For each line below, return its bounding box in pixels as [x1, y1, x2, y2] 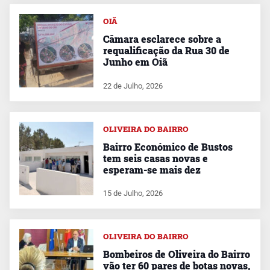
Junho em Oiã [102, 55, 168, 68]
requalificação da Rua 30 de [102, 43, 230, 57]
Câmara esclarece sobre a [102, 32, 221, 45]
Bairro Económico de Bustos [102, 140, 233, 153]
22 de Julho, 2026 [102, 81, 163, 90]
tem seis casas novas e [102, 151, 208, 165]
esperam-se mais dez [102, 163, 201, 176]
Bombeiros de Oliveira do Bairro [102, 248, 250, 261]
